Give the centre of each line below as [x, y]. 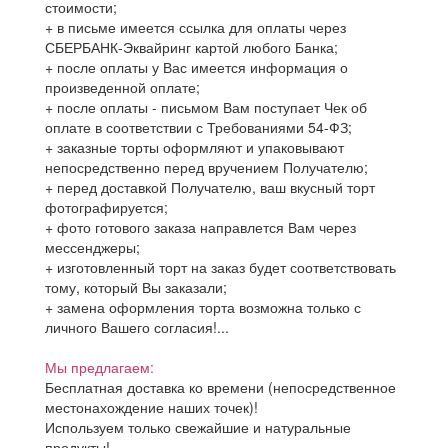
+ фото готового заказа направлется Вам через [200, 227]
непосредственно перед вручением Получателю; [206, 167]
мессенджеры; [92, 247]
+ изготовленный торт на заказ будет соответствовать [220, 267]
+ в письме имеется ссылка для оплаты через [195, 27]
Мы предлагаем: [99, 367]
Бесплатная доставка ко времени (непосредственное [220, 387]
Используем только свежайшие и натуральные [198, 427]
